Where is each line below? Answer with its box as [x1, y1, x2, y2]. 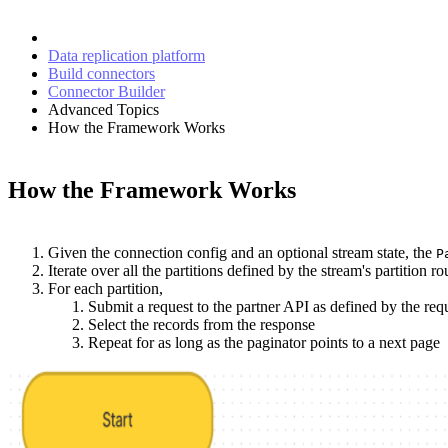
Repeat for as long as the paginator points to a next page [88, 333, 440, 351]
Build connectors [48, 64, 155, 82]
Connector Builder [48, 82, 165, 100]
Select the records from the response [88, 315, 315, 333]
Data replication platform [48, 46, 205, 64]
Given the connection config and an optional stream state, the [48, 243, 436, 261]
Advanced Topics [48, 100, 159, 118]
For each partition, [48, 279, 163, 297]
